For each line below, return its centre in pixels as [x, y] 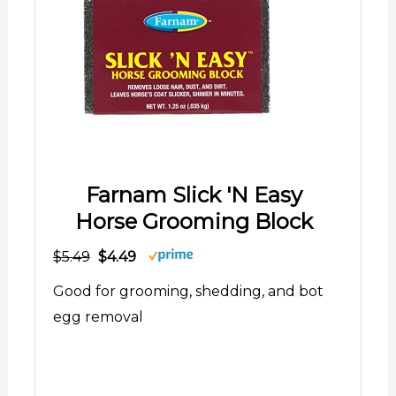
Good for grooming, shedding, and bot [188, 292]
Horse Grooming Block [194, 222]
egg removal [98, 317]
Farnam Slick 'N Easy [194, 195]
